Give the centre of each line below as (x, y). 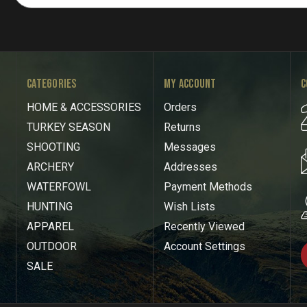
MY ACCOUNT (190, 84)
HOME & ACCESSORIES (84, 107)
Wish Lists (189, 206)
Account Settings (205, 246)
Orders (180, 107)
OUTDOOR (52, 246)
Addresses (191, 167)
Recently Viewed (204, 226)
